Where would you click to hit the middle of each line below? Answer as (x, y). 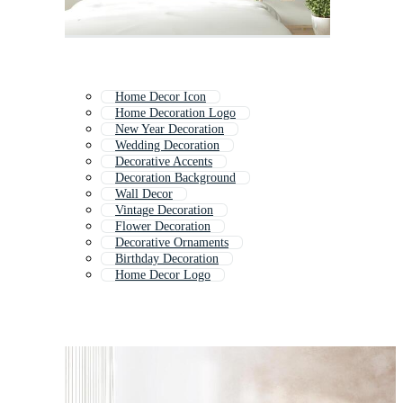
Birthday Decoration (167, 259)
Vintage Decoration (164, 210)
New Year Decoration (170, 130)
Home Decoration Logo (175, 113)
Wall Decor (144, 194)
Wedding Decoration (167, 146)
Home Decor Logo (163, 275)
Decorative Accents (164, 162)
